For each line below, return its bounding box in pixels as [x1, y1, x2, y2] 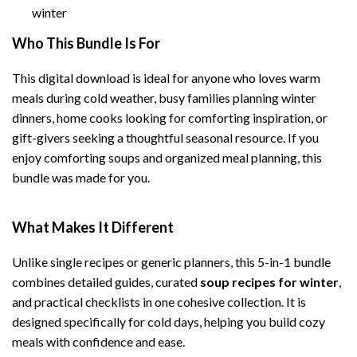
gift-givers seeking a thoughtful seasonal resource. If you [12, 130, 319, 145]
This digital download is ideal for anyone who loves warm [12, 70, 320, 85]
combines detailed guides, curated [12, 274, 200, 289]
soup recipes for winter [200, 274, 339, 289]
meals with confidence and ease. [12, 334, 185, 349]
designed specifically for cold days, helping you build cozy [12, 314, 325, 329]
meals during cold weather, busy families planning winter [12, 90, 316, 105]
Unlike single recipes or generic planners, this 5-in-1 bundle [12, 254, 331, 269]
